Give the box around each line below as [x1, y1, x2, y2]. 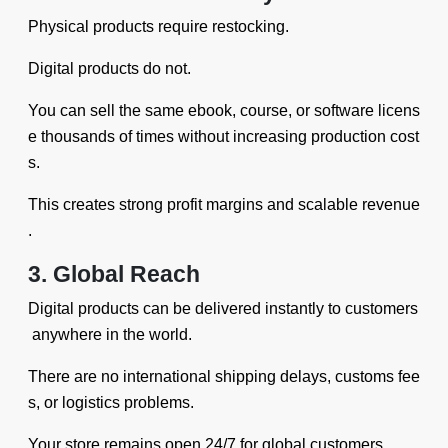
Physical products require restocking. [28, 18, 289, 35]
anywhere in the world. [28, 326, 192, 343]
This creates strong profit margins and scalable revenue [28, 196, 420, 213]
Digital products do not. [28, 60, 191, 77]
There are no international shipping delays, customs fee [28, 368, 420, 385]
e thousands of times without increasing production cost [28, 128, 419, 145]
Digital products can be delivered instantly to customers [28, 300, 418, 317]
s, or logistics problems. [28, 394, 194, 411]
